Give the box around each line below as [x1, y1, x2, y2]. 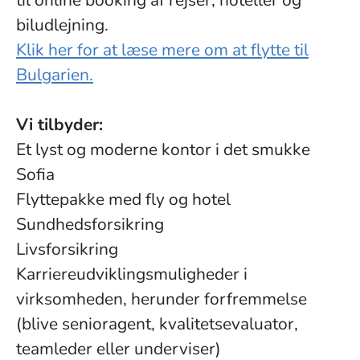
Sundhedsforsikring [16, 213, 164, 235]
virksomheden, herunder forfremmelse [16, 288, 307, 310]
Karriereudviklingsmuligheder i [16, 263, 247, 285]
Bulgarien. [16, 63, 93, 86]
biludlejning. [16, 14, 108, 36]
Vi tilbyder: [16, 113, 103, 136]
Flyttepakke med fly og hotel [16, 188, 231, 211]
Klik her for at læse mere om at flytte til [16, 39, 309, 61]
